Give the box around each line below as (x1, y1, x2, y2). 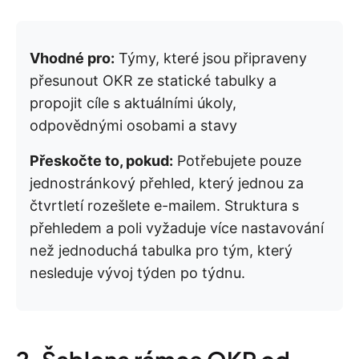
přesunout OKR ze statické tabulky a (30, 72, 276, 90)
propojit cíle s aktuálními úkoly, (30, 95, 236, 112)
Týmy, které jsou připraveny (115, 50, 307, 67)
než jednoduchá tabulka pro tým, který (30, 242, 292, 260)
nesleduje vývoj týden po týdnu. (30, 264, 245, 282)
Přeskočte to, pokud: (30, 152, 173, 170)
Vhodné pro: (30, 50, 115, 67)
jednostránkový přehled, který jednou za (30, 175, 304, 192)
